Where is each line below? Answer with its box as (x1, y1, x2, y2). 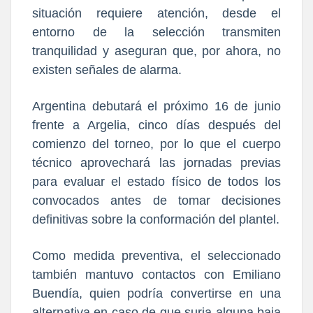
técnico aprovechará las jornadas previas (32, 156, 281, 170)
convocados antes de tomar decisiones (32, 194, 281, 208)
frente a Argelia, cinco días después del (32, 118, 281, 133)
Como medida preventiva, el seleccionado (32, 249, 281, 263)
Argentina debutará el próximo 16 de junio (32, 99, 281, 114)
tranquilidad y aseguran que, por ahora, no (32, 44, 281, 59)
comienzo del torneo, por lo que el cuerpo (32, 137, 281, 152)
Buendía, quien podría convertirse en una (32, 286, 281, 301)
